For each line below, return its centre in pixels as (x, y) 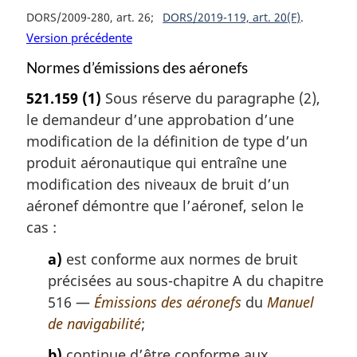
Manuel (290, 302)
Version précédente (79, 38)
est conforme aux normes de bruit (180, 259)
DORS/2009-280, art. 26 (88, 18)
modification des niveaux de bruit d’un (158, 184)
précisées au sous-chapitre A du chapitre (186, 280)
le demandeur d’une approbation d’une (160, 120)
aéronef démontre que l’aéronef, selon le (165, 206)
